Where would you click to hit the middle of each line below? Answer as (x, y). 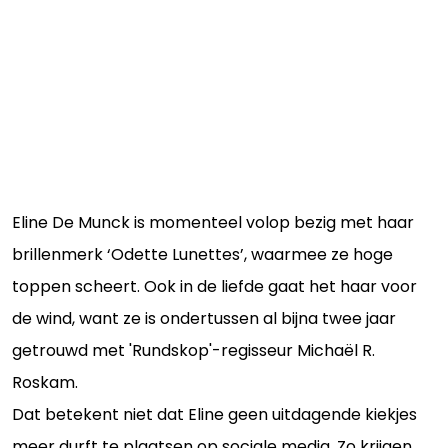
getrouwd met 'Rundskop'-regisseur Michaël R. (193, 350)
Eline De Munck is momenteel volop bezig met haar (213, 222)
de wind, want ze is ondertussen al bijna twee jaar (204, 318)
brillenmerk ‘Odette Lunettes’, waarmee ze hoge (202, 254)
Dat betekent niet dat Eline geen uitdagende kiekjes (214, 414)
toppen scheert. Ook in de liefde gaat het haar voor (214, 286)
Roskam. (45, 382)
